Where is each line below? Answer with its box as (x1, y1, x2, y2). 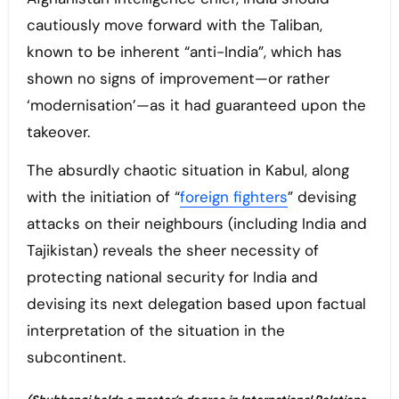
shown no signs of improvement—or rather (26, 69, 330, 89)
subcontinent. (26, 347, 130, 368)
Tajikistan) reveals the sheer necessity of (26, 240, 319, 261)
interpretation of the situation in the (26, 321, 285, 341)
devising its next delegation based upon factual (26, 294, 366, 314)
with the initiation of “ (26, 187, 180, 208)
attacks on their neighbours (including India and (26, 214, 367, 234)
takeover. (26, 122, 94, 142)
